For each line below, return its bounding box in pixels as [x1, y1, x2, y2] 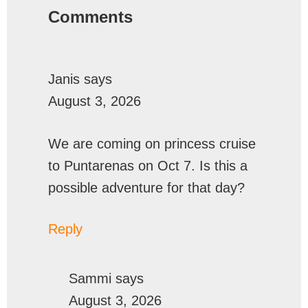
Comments [48, 7, 133, 26]
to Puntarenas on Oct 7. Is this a [48, 157, 247, 173]
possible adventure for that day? [48, 179, 245, 195]
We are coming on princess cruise [48, 135, 256, 151]
